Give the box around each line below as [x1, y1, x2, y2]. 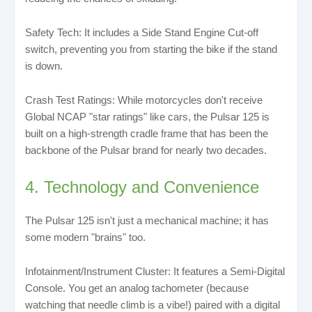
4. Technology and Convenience [25, 177, 259, 196]
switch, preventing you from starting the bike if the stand [25, 42, 277, 55]
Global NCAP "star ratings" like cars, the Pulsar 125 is [25, 110, 270, 123]
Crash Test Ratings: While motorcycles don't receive [25, 93, 263, 106]
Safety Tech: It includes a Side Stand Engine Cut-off [25, 26, 258, 38]
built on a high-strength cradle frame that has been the [25, 127, 268, 139]
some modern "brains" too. [25, 231, 146, 243]
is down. [25, 59, 63, 72]
